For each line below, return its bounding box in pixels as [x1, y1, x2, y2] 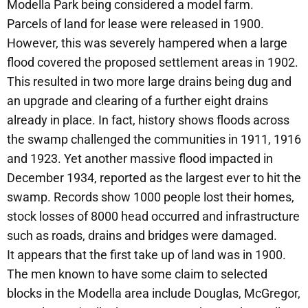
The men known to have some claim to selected [7, 266, 267, 281]
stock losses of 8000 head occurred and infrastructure [7, 208, 300, 223]
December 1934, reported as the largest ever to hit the [7, 170, 301, 185]
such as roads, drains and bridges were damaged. [7, 228, 277, 243]
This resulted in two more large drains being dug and [7, 74, 291, 89]
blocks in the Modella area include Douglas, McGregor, [7, 285, 300, 300]
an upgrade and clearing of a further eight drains [7, 93, 268, 108]
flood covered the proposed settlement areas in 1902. [7, 54, 298, 69]
